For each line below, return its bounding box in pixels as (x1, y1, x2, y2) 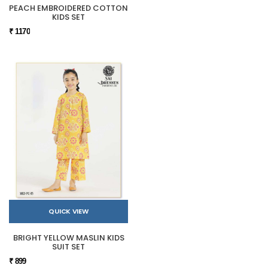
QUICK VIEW (48, 206, 89, 217)
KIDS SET (52, 11, 85, 23)
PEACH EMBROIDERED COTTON (9, 2, 128, 14)
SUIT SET (52, 240, 85, 252)
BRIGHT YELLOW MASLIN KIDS (13, 232, 124, 243)
